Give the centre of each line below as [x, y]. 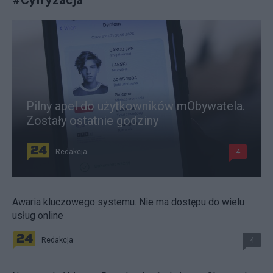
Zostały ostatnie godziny [92, 121]
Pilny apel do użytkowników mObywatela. [136, 106]
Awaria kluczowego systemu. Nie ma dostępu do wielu [128, 202]
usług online [38, 216]
